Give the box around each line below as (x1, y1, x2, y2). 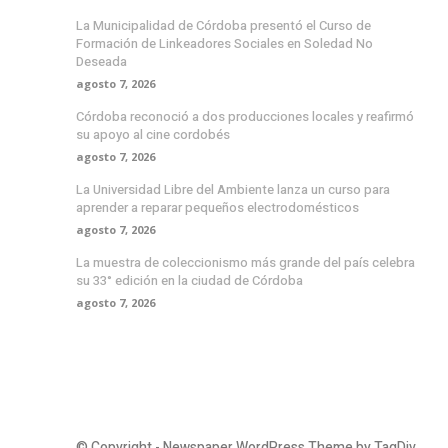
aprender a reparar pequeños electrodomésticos (76, 198, 359, 218)
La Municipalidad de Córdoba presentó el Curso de (76, 16, 371, 36)
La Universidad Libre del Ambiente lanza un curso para (76, 180, 390, 200)
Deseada (76, 52, 127, 72)
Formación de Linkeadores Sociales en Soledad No (76, 34, 373, 54)
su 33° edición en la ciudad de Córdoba (76, 271, 303, 291)
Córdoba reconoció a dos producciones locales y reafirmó (76, 107, 414, 127)
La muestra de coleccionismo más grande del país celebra (76, 253, 415, 273)
